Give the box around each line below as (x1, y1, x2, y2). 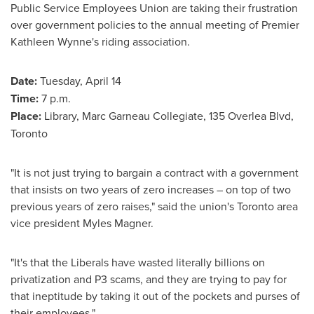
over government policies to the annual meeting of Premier (11, 17, 299, 32)
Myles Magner (83, 215, 151, 231)
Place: (11, 108, 41, 124)
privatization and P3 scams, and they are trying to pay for (11, 271, 287, 287)
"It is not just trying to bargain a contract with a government (11, 165, 299, 180)
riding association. (99, 34, 190, 49)
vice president (11, 215, 83, 231)
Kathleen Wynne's (11, 34, 99, 49)
